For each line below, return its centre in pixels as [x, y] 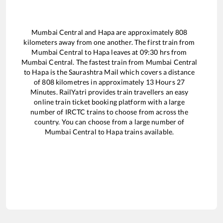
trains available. [148, 131]
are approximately [145, 32]
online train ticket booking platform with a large [109, 102]
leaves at [125, 52]
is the [58, 72]
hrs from [172, 52]
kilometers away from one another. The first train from [109, 42]
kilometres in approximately [100, 82]
